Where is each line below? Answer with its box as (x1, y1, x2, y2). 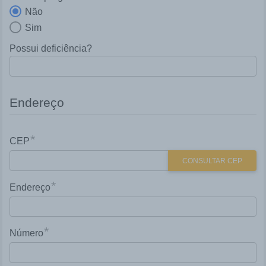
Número (9, 228, 43, 239)
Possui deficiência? (9, 43, 92, 54)
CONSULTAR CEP (182, 157, 242, 166)
